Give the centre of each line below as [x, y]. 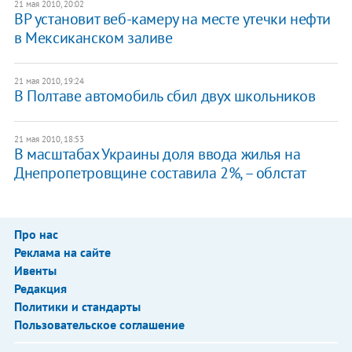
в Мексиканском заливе [93, 37]
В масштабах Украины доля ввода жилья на [157, 154]
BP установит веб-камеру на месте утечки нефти [172, 18]
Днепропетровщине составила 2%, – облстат [160, 172]
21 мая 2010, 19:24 [49, 81]
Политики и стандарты [77, 306]
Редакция [40, 288]
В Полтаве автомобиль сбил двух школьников [165, 95]
